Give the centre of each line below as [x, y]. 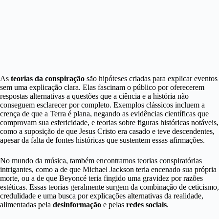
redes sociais [146, 205]
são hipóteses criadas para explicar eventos [151, 78]
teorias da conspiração [48, 78]
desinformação [77, 205]
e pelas [114, 205]
